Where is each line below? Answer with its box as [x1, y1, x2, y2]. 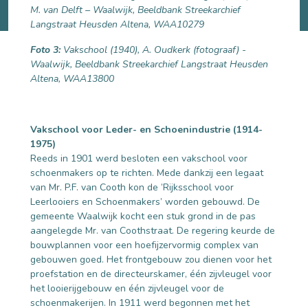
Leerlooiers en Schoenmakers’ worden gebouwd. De [30, 195, 260, 208]
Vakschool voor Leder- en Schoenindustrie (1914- [30, 122, 263, 136]
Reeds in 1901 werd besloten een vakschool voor [30, 151, 247, 165]
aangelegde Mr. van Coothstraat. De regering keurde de [30, 223, 275, 237]
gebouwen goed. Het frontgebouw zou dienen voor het [30, 252, 272, 266]
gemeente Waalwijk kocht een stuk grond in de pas [30, 209, 256, 223]
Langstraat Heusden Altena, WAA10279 [30, 17, 204, 31]
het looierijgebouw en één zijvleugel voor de [30, 281, 224, 295]
